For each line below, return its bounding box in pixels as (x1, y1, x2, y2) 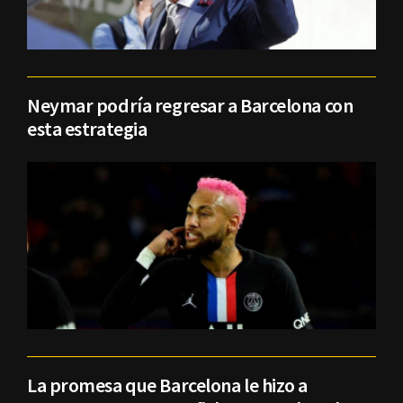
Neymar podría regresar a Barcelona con (27, 92, 354, 118)
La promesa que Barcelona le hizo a (27, 372, 309, 399)
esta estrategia (27, 115, 148, 141)
